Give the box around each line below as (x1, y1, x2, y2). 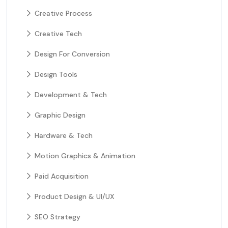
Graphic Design (35, 110, 85, 120)
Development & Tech (35, 90, 107, 99)
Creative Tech (35, 28, 82, 38)
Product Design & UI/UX (35, 191, 115, 201)
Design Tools (35, 69, 77, 79)
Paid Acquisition (35, 171, 89, 181)
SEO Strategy (35, 212, 80, 221)
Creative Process (35, 8, 92, 18)
